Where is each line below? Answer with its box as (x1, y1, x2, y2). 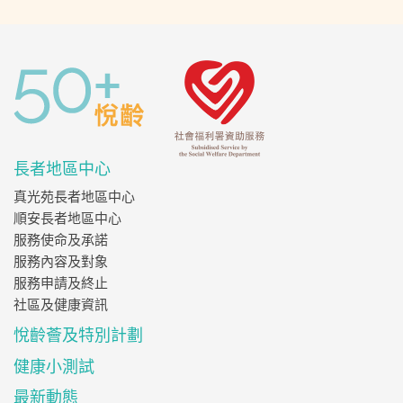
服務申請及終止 (13, 274, 108, 291)
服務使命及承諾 (13, 231, 108, 248)
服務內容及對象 (13, 253, 108, 270)
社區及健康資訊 (13, 296, 108, 313)
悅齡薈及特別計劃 (13, 325, 143, 345)
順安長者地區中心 (13, 210, 121, 227)
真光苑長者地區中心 (13, 188, 135, 205)
